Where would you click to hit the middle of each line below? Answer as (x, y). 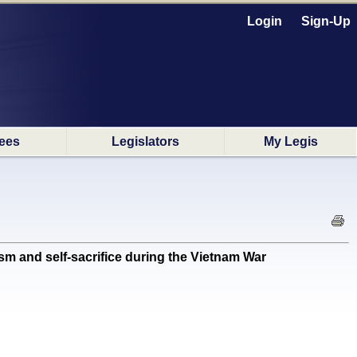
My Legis (290, 141)
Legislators (145, 141)
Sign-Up (326, 21)
